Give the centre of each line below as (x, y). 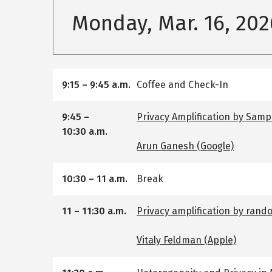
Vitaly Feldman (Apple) (187, 240)
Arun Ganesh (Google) (185, 146)
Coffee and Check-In (183, 84)
